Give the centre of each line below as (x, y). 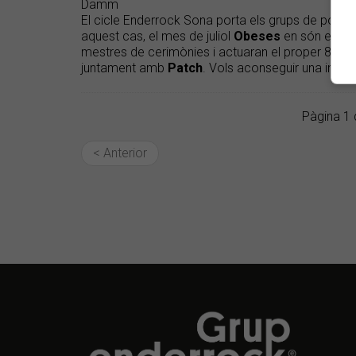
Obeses (257, 37)
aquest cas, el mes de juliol (157, 37)
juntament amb (124, 68)
